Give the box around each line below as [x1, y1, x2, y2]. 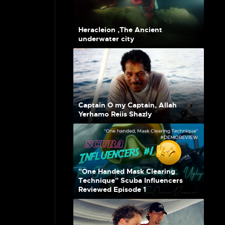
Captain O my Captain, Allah [78, 100, 177, 109]
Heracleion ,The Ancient [78, 25, 162, 34]
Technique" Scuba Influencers [78, 176, 183, 185]
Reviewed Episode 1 [78, 185, 146, 194]
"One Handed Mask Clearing [78, 167, 175, 176]
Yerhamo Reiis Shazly [78, 109, 152, 119]
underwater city [78, 34, 134, 43]
